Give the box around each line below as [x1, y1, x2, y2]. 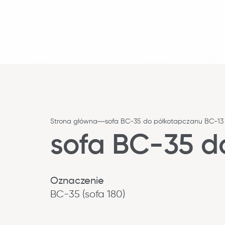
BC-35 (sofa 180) [50, 189, 125, 200]
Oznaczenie [50, 176, 104, 186]
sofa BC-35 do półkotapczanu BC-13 [105, 118, 223, 125]
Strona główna [50, 118, 97, 125]
